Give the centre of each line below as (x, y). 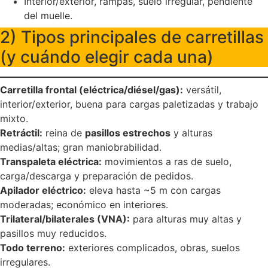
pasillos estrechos (128, 133)
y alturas (191, 133)
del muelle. (48, 15)
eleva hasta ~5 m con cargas (153, 190)
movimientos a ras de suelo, (167, 161)
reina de (64, 133)
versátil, (202, 89)
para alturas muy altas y (186, 219)
